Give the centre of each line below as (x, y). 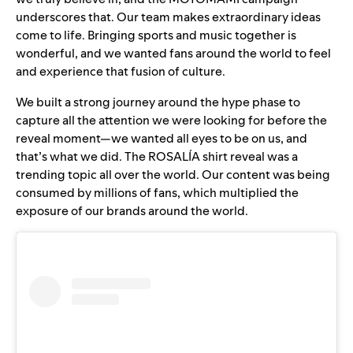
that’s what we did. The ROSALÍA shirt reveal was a (157, 156)
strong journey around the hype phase (180, 102)
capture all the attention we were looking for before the (171, 120)
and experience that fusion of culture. (122, 71)
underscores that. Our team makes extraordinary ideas (168, 17)
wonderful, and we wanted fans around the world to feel (173, 53)
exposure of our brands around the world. (134, 210)
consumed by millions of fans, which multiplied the (157, 192)
